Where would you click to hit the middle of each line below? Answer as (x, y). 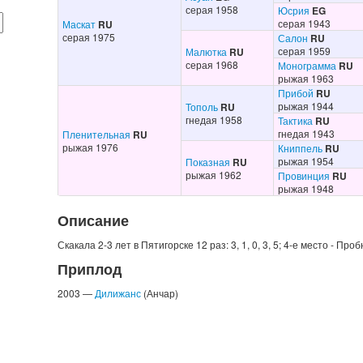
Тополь (201, 107)
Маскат (79, 24)
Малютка (206, 51)
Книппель (300, 148)
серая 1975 (88, 37)
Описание (93, 220)
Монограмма (307, 65)
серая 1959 (304, 51)
